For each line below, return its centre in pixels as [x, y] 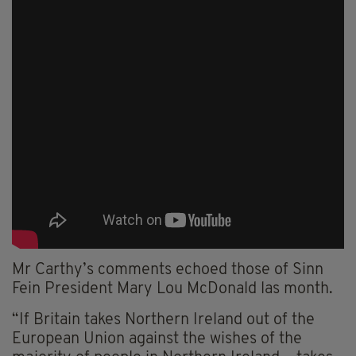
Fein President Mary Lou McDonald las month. [172, 290]
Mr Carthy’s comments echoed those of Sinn [168, 271]
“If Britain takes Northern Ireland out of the [163, 321]
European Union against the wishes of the [157, 340]
